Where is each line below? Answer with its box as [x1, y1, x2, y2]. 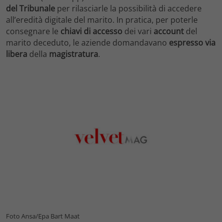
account [154, 25, 184, 37]
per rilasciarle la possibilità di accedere [57, 2, 202, 14]
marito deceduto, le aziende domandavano [6, 37, 167, 48]
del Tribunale [6, 2, 57, 14]
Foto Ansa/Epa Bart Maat [6, 212, 80, 221]
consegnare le [6, 25, 60, 37]
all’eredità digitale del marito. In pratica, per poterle [6, 14, 198, 25]
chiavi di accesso [60, 25, 122, 37]
